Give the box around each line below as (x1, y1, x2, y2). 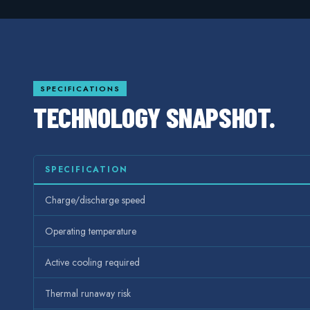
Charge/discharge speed (45, 193, 145, 208)
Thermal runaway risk (45, 286, 131, 301)
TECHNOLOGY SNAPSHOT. (33, 100, 275, 134)
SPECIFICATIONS (40, 83, 120, 95)
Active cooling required (45, 255, 140, 270)
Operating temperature (45, 224, 136, 239)
